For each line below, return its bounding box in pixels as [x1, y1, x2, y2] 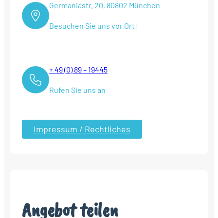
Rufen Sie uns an [49, 85, 106, 95]
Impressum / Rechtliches [34, 124, 130, 135]
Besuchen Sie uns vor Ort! [49, 21, 137, 31]
